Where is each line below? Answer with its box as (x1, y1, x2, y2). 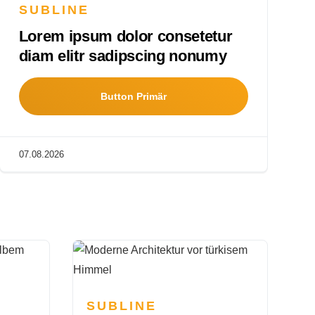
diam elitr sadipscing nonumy (18, 46, 227, 65)
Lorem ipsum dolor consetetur (18, 27, 233, 45)
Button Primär (101, 90, 167, 102)
